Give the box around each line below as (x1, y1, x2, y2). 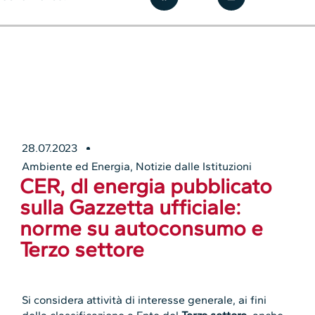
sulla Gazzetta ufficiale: (20, 194, 242, 221)
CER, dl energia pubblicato (20, 173, 273, 200)
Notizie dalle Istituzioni (136, 160, 252, 174)
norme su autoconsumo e (20, 215, 264, 242)
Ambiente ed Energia (22, 160, 131, 174)
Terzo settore (20, 236, 145, 263)
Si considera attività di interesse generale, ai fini (22, 293, 267, 307)
